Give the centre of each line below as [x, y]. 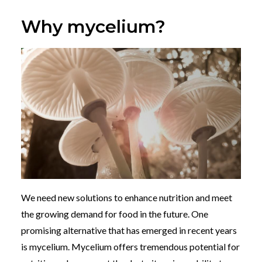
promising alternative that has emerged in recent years [129, 230]
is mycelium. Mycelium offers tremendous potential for [130, 246]
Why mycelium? [96, 27]
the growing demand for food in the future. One [115, 213]
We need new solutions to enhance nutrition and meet [127, 197]
